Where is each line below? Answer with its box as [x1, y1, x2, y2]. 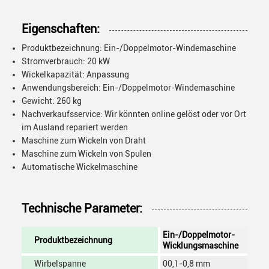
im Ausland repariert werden [22, 122, 128, 132]
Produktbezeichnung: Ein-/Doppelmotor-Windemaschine [22, 43, 236, 53]
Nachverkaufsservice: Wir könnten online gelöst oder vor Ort [22, 109, 246, 119]
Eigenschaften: [22, 22, 100, 36]
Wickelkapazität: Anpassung [22, 70, 129, 79]
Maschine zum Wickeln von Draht [22, 136, 146, 145]
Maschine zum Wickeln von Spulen [22, 149, 151, 159]
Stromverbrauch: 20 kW [22, 56, 110, 66]
